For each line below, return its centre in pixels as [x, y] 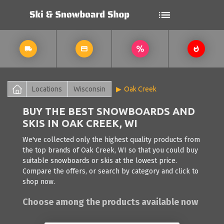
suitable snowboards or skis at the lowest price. [100, 161]
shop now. [39, 182]
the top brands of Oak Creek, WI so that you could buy [110, 150]
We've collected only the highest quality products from [111, 140]
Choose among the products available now [110, 202]
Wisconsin [89, 89]
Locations [47, 89]
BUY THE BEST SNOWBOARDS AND [109, 111]
